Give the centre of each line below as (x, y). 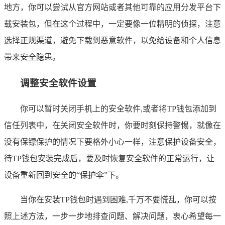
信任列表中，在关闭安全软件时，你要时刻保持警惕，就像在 (113, 126)
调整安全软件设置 (58, 83)
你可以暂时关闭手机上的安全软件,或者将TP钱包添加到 (118, 109)
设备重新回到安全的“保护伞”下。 (64, 175)
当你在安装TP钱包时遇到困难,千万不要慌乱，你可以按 (118, 200)
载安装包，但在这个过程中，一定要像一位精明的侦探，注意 (113, 24)
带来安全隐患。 (32, 57)
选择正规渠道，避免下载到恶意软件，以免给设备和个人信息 (113, 40)
